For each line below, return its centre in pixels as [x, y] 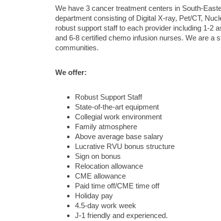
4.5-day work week [106, 206]
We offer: [71, 73]
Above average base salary [119, 137]
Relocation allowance [109, 166]
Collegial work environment [118, 117]
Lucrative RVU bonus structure [125, 147]
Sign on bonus [98, 156]
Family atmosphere [106, 127]
